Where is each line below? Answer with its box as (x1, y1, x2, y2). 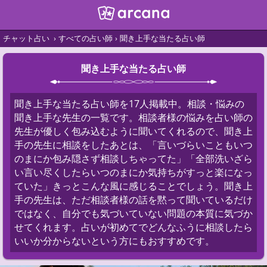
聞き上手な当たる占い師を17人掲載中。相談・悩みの (14, 97, 244, 110)
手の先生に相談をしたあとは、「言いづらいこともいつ (14, 138, 253, 151)
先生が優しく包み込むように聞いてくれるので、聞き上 (14, 125, 253, 138)
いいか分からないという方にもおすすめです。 (14, 234, 215, 247)
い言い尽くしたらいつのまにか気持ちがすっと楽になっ (14, 166, 253, 179)
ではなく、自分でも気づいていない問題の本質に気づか (14, 207, 253, 220)
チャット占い (3, 33, 49, 44)
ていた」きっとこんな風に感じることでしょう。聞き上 (14, 179, 253, 193)
